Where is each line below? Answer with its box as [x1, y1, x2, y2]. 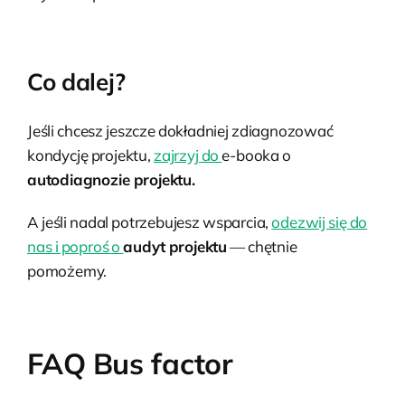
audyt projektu [123, 236, 227, 256]
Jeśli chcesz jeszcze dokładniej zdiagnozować [27, 120, 334, 140]
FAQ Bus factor [27, 344, 233, 381]
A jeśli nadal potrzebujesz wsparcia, [27, 212, 272, 231]
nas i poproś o [27, 236, 124, 256]
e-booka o [221, 145, 291, 165]
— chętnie [226, 236, 297, 256]
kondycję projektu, [27, 145, 154, 165]
